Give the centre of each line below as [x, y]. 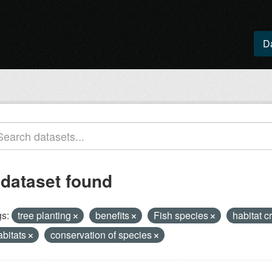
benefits [114, 215]
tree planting [46, 215]
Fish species [182, 215]
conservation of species [102, 235]
